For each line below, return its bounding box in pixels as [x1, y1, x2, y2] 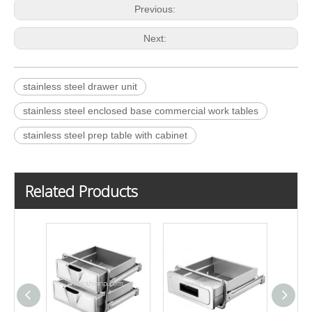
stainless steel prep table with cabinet [23, 130, 187, 141]
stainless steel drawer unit [23, 81, 137, 93]
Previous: [134, 3, 178, 15]
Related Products [25, 180, 138, 202]
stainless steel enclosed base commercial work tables [23, 105, 258, 117]
